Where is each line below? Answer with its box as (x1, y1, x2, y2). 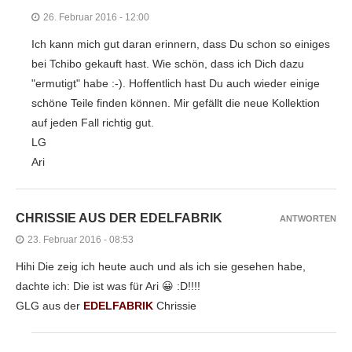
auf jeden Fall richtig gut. (31, 115, 154, 129)
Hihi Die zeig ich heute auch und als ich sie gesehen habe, (16, 259, 306, 273)
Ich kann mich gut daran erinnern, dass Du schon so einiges (31, 37, 330, 50)
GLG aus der (16, 299, 83, 312)
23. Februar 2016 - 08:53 (27, 233, 134, 245)
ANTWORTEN (280, 213, 336, 223)
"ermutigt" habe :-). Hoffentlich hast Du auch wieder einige (31, 76, 320, 90)
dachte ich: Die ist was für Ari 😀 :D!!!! (16, 279, 200, 292)
